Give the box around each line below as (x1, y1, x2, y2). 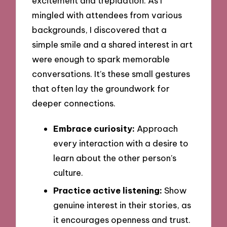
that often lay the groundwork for (32, 83, 170, 94)
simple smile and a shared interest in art (32, 39, 193, 50)
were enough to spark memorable (32, 53, 170, 64)
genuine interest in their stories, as (53, 200, 191, 211)
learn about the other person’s (53, 152, 176, 163)
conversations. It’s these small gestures (32, 68, 191, 79)
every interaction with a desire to (53, 137, 188, 148)
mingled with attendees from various (32, 9, 182, 20)
